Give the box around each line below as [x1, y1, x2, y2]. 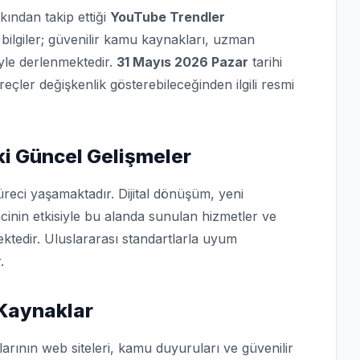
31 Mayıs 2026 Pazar [117, 54, 248, 70]
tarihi [248, 54, 282, 70]
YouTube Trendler [110, 9, 225, 25]
